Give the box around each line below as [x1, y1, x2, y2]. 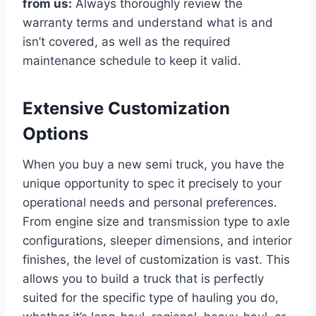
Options [23, 123, 88, 144]
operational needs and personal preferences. [23, 195, 277, 209]
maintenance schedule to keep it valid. [23, 53, 241, 68]
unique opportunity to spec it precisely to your [23, 176, 281, 190]
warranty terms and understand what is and [23, 15, 273, 30]
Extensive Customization [23, 97, 230, 119]
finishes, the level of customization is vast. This [23, 252, 290, 267]
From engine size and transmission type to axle [23, 214, 290, 229]
